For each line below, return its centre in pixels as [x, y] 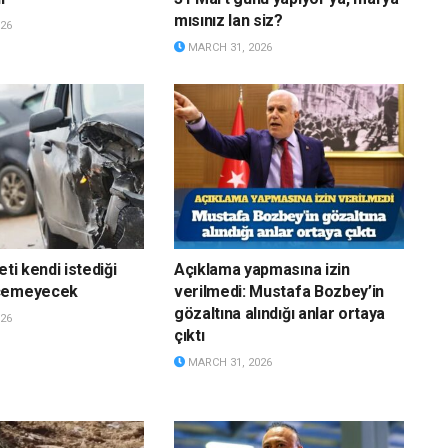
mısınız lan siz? [228, 21]
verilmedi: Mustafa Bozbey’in [279, 291]
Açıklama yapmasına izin [261, 269]
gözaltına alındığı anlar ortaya [279, 313]
